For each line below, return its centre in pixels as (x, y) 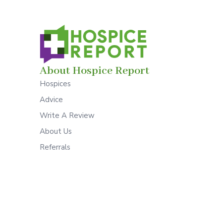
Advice (51, 100)
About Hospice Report (94, 71)
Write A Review (67, 116)
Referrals (55, 147)
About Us (56, 132)
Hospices (55, 84)
